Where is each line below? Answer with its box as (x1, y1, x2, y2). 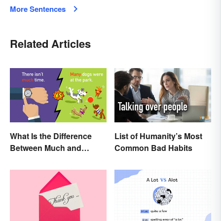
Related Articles (10, 35, 91, 51)
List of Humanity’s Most (114, 130, 202, 142)
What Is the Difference (10, 130, 92, 142)
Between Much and (10, 142, 81, 153)
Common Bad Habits (114, 142, 192, 153)
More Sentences (10, 3, 66, 14)
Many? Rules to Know (10, 153, 92, 165)
